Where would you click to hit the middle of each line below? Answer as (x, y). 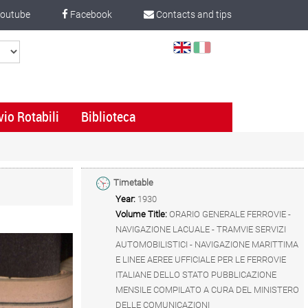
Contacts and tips (193, 14)
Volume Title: (141, 214)
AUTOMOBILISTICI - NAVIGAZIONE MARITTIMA (207, 244)
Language (230, 58)
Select (223, 46)
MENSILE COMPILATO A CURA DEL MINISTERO (207, 290)
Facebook (90, 14)
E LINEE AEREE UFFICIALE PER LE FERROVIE (201, 260)
